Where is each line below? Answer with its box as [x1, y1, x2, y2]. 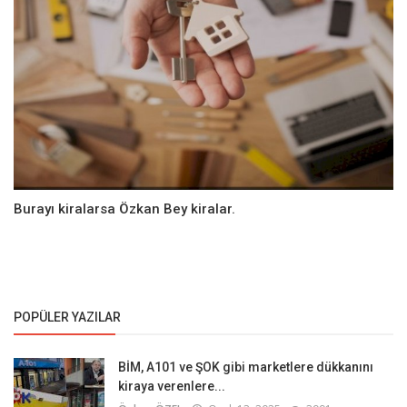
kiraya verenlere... [118, 378, 225, 393]
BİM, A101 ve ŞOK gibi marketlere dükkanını [118, 359, 373, 374]
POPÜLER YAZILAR [14, 309, 121, 324]
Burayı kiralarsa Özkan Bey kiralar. [14, 200, 235, 217]
